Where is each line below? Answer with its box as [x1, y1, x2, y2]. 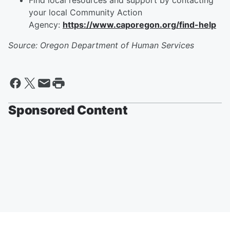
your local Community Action [29, 7, 142, 18]
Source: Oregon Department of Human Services [8, 40, 194, 51]
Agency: [29, 20, 63, 30]
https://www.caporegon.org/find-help [63, 20, 216, 30]
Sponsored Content [8, 103, 128, 118]
